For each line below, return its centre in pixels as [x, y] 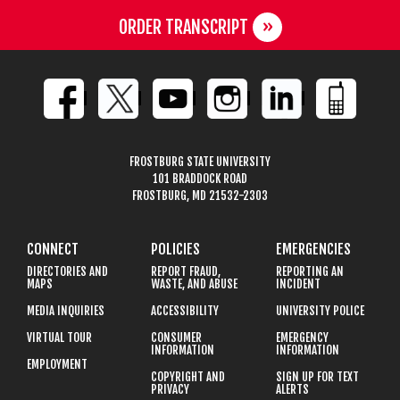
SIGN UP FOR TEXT [317, 377]
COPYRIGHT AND [188, 377]
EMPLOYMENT [57, 365]
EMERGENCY [302, 338]
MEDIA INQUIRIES [66, 311]
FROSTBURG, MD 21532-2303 [200, 196]
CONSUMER [177, 338]
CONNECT [53, 250]
